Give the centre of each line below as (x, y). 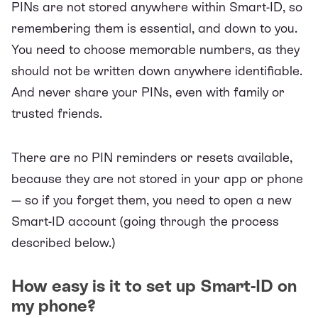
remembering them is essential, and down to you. (154, 28)
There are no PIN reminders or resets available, (152, 157)
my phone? (54, 305)
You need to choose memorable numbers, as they (155, 49)
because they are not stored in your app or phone (157, 178)
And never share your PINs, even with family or (148, 92)
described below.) (64, 242)
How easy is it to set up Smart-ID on (154, 285)
